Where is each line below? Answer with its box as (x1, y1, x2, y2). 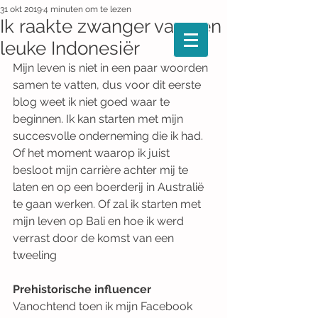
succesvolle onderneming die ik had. (13, 129, 206, 143)
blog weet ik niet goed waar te (13, 95, 172, 109)
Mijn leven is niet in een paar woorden (13, 61, 211, 75)
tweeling (13, 248, 57, 262)
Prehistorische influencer (13, 283, 151, 296)
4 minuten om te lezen (43, 4, 131, 14)
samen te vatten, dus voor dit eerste (13, 78, 204, 92)
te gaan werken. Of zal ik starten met (13, 197, 204, 211)
